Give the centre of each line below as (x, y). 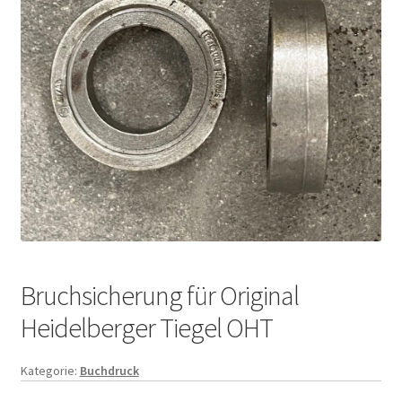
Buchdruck (109, 370)
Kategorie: (50, 370)
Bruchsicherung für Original (159, 295)
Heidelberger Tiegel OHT (146, 327)
